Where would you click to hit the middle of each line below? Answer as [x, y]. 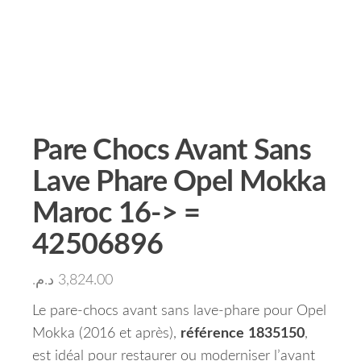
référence [212, 334]
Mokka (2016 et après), [106, 334]
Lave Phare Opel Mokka [179, 182]
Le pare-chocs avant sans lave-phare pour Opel [179, 311]
